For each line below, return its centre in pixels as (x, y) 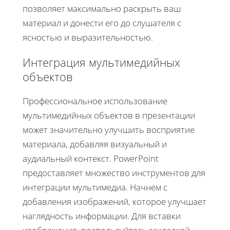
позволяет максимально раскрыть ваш (102, 8)
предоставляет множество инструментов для (114, 172)
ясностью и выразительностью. (88, 37)
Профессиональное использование (95, 101)
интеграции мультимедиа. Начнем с (95, 187)
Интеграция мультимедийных (101, 62)
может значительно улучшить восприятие (109, 129)
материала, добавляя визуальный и (95, 144)
